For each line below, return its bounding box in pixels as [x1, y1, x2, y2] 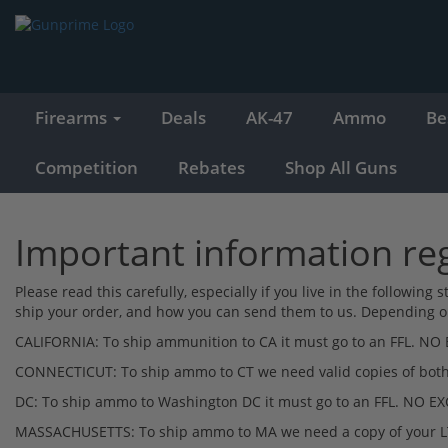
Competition [35, 155, 138, 179]
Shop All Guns [285, 155, 397, 179]
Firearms [35, 105, 111, 129]
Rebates [178, 155, 245, 179]
